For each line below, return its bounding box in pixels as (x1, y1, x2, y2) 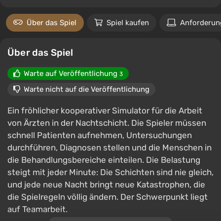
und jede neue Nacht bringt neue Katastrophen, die (7, 180, 205, 189)
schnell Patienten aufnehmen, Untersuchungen (7, 130, 192, 140)
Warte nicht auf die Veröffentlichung (24, 85, 149, 94)
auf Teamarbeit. (7, 204, 68, 214)
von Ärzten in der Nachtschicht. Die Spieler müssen (7, 118, 206, 128)
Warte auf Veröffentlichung (24, 69, 119, 78)
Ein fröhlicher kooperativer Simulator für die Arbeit (7, 106, 202, 115)
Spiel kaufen (107, 18, 149, 27)
